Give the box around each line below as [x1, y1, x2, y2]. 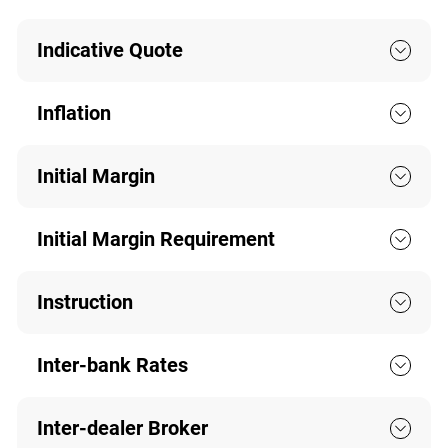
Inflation [36, 101, 111, 126]
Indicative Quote [36, 38, 183, 63]
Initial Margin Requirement [36, 227, 275, 252]
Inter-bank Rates [36, 353, 188, 378]
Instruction [36, 290, 133, 315]
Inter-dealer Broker [36, 416, 208, 441]
